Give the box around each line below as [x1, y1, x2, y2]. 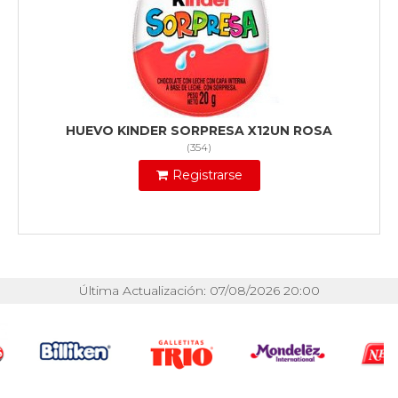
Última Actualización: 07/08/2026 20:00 [78, 283, 320, 299]
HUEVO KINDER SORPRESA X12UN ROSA [66, 123, 332, 139]
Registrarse [171, 167, 243, 184]
